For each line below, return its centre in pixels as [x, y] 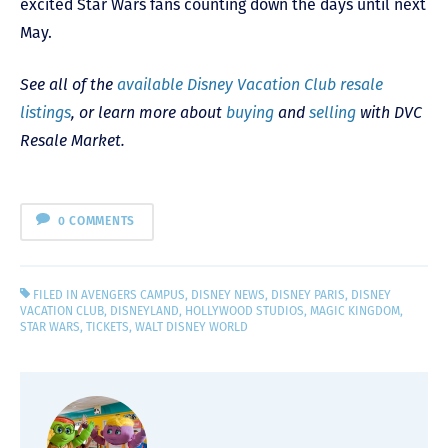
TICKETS [107, 327]
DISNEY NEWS [228, 295]
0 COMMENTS [96, 221]
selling [332, 112]
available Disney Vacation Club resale [250, 84]
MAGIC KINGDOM [355, 311]
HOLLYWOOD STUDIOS [244, 311]
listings [45, 112]
